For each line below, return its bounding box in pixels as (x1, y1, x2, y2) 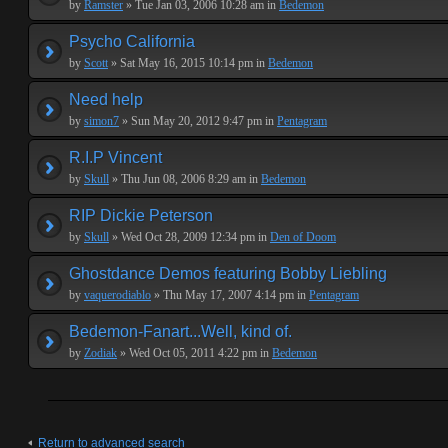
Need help (69, 91, 143, 108)
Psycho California (69, 33, 195, 50)
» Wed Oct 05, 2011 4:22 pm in (117, 346, 272, 360)
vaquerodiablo (84, 288, 151, 302)
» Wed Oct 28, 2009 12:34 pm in (109, 230, 270, 244)
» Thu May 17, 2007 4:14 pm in (151, 288, 309, 302)
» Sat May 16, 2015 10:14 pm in (108, 56, 268, 70)
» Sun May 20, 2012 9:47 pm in (119, 114, 277, 128)
